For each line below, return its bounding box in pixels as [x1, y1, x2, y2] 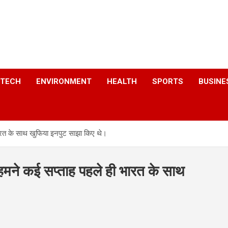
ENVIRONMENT [36, 77, 92, 86]
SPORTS [152, 77, 183, 86]
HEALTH [107, 77, 137, 86]
